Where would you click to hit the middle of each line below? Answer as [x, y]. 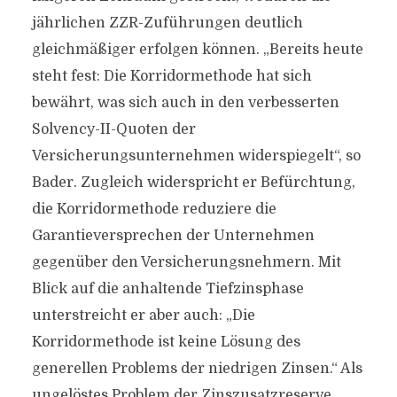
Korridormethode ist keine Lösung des [166, 342]
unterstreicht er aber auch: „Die [143, 315]
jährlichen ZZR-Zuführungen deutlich [167, 23]
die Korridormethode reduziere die [154, 209]
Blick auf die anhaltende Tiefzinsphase [167, 289]
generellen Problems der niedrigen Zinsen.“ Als [197, 369]
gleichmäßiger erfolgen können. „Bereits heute [197, 50]
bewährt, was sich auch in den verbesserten [185, 103]
